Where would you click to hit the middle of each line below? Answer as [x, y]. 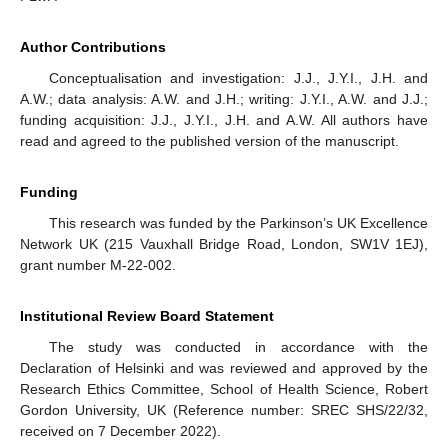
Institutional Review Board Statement [147, 315]
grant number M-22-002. [98, 264]
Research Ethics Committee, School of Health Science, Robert [224, 388]
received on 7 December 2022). [120, 430]
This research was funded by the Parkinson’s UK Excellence [238, 222]
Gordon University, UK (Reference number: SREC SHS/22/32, [224, 409]
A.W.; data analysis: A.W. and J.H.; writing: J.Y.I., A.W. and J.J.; [224, 98]
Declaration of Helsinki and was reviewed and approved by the [224, 367]
